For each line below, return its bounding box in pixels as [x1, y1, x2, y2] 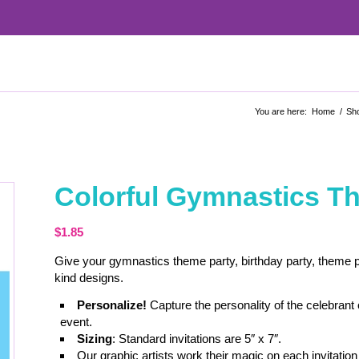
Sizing [77, 331, 113, 345]
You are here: [255, 106, 307, 116]
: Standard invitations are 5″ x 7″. [112, 331, 282, 345]
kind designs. [54, 270, 124, 284]
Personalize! [77, 297, 151, 312]
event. [60, 314, 93, 329]
